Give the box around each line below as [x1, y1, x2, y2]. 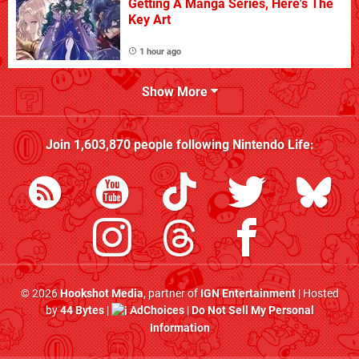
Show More [141, 84, 211, 100]
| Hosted [295, 287, 339, 301]
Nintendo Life [232, 137, 310, 153]
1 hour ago [139, 46, 181, 58]
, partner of [143, 287, 200, 301]
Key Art [128, 12, 171, 28]
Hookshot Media [59, 287, 143, 301]
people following [130, 137, 232, 153]
